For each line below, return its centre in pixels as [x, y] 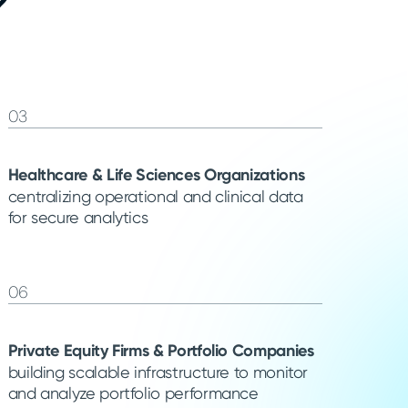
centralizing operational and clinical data [155, 196]
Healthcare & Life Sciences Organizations [156, 174]
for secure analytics [78, 217]
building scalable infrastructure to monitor [158, 372]
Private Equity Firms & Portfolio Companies [161, 350]
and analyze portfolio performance [133, 393]
